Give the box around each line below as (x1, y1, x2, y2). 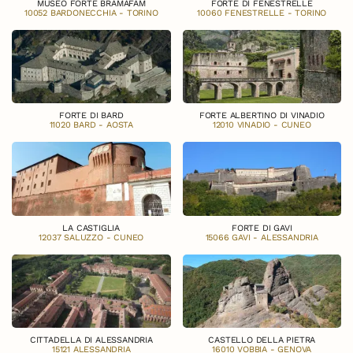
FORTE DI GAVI (232, 222, 292, 233)
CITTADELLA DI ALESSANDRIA (29, 335, 153, 346)
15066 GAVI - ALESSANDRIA (205, 232, 318, 243)
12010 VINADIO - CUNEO (212, 120, 311, 131)
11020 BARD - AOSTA (49, 120, 133, 131)
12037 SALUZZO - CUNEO (39, 232, 144, 243)
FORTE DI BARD (59, 110, 124, 121)
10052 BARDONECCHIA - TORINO (24, 7, 158, 18)
